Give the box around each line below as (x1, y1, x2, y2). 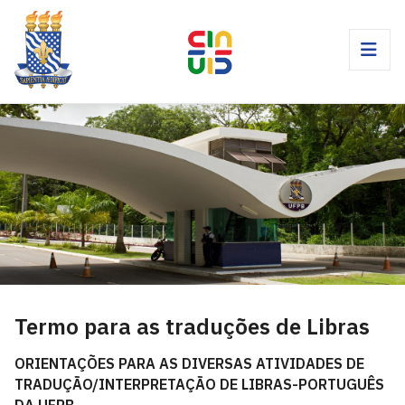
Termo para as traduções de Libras (14, 312, 370, 341)
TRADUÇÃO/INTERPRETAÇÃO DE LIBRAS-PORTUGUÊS (14, 375, 384, 393)
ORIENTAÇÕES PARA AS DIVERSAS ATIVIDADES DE (14, 354, 364, 372)
